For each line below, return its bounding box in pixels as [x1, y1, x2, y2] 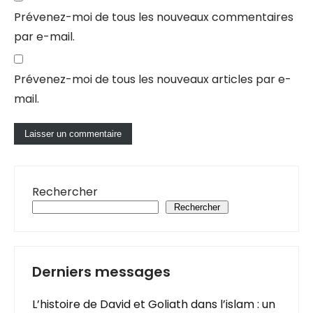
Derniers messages [32, 262, 170, 282]
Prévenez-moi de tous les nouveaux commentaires [14, 9, 293, 25]
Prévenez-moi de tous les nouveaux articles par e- [14, 71, 291, 87]
